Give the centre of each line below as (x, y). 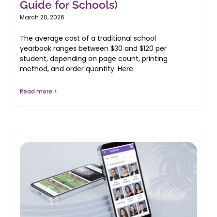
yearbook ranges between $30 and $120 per (93, 48)
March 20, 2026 (42, 17)
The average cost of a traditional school (88, 38)
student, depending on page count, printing (94, 58)
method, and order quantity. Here (77, 69)
